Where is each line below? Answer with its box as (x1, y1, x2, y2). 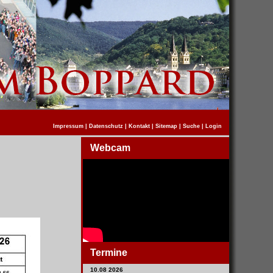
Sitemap (155, 123, 177, 129)
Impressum (53, 123, 83, 129)
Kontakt (129, 123, 150, 129)
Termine (90, 247, 127, 258)
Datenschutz (89, 123, 123, 129)
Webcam (90, 143, 130, 153)
